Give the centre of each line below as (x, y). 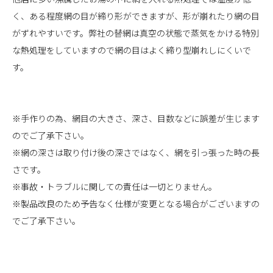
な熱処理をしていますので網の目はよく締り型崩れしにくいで (132, 50)
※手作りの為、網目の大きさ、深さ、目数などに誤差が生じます (136, 119)
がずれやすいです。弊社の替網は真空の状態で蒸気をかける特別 (136, 33)
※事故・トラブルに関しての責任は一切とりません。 (115, 187)
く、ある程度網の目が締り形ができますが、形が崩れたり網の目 (136, 16)
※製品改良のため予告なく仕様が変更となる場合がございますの (136, 204)
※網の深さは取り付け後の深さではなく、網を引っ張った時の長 (136, 153)
